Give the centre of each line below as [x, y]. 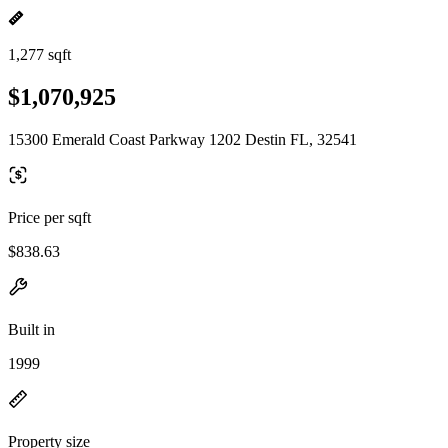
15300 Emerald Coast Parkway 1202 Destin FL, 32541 [182, 139]
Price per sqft [49, 217]
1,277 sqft [39, 54]
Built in [31, 329]
